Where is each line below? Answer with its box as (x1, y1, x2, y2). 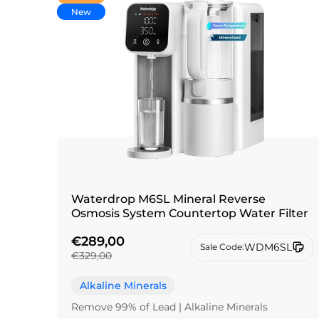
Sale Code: (200, 241, 245, 253)
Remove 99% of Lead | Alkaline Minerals (71, 300, 268, 313)
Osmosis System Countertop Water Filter (71, 206, 308, 220)
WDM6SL (244, 240, 293, 253)
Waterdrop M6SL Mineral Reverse (71, 192, 266, 206)
